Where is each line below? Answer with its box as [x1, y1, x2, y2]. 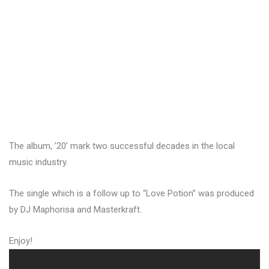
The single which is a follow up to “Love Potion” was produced [9, 188, 254, 199]
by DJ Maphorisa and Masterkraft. [9, 204, 142, 216]
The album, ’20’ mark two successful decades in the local [9, 141, 235, 152]
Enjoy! [9, 235, 32, 247]
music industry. [9, 157, 68, 168]
